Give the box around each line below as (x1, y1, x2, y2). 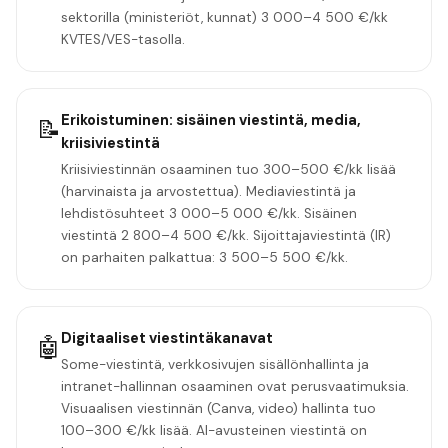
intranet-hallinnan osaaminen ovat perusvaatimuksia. (61, 377, 409, 395)
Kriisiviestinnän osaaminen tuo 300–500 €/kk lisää (61, 160, 396, 178)
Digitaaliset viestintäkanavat (61, 327, 273, 348)
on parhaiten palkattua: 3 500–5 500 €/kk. (61, 248, 348, 266)
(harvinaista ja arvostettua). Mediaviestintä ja (61, 182, 356, 200)
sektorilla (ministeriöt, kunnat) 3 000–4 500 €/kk (61, 8, 388, 26)
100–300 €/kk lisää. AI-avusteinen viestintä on (61, 421, 367, 439)
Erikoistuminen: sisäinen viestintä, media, (61, 109, 361, 130)
